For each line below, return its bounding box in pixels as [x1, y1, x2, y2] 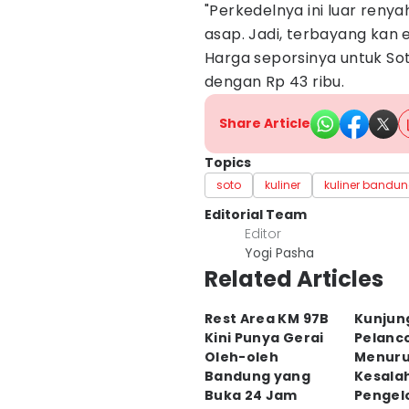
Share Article [219, 114, 310, 132]
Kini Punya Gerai [204, 329, 324, 347]
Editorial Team [204, 205, 307, 224]
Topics [204, 153, 251, 172]
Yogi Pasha [245, 244, 314, 262]
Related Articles [204, 264, 383, 294]
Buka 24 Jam [204, 386, 298, 404]
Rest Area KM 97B [204, 309, 330, 328]
